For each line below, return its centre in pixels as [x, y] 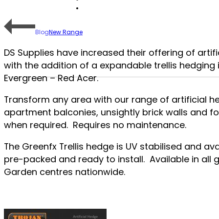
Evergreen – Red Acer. [51, 78]
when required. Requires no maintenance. [95, 125]
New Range [66, 32]
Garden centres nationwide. [65, 172]
